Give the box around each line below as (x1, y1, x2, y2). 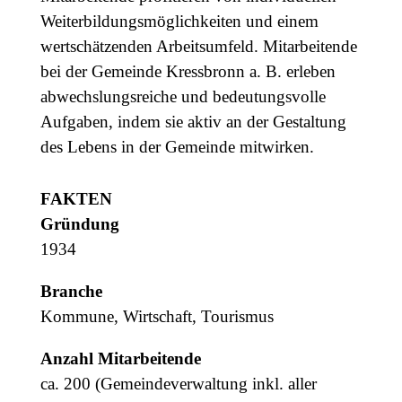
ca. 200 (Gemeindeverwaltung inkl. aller (39, 374, 317, 393)
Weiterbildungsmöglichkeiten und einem (39, 12, 319, 31)
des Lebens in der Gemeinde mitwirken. (39, 137, 314, 156)
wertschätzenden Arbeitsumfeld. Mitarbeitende (39, 37, 357, 56)
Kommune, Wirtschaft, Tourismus (39, 307, 274, 326)
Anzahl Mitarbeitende (39, 349, 201, 368)
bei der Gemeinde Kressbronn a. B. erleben (39, 62, 336, 81)
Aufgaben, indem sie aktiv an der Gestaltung (39, 112, 346, 131)
